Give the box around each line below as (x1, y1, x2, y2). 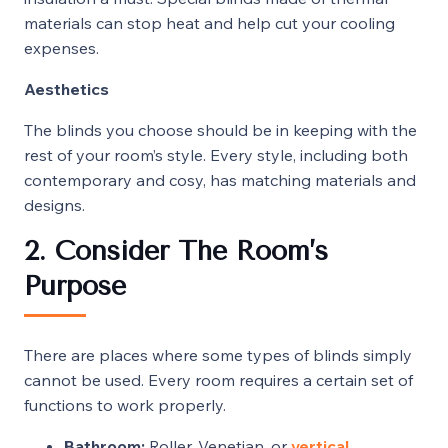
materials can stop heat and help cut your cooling (24, 12, 395, 33)
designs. (24, 194, 85, 215)
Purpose (24, 269, 126, 302)
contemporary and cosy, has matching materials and (24, 169, 416, 190)
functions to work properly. (24, 394, 226, 415)
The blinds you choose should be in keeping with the (24, 119, 417, 140)
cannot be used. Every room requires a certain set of (24, 369, 413, 390)
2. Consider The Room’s (24, 234, 328, 267)
